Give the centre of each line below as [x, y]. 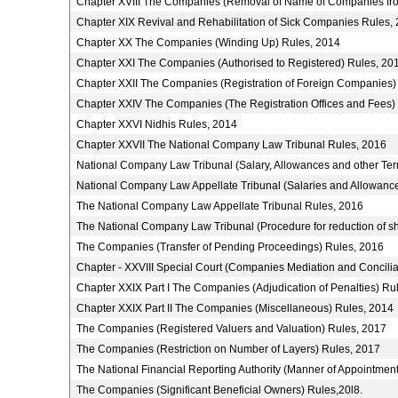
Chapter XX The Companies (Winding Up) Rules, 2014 [208, 43]
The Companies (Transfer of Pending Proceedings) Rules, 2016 [230, 247]
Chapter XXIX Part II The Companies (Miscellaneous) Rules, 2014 [235, 308]
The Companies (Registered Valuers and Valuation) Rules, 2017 [231, 329]
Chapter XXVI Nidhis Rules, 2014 [156, 124]
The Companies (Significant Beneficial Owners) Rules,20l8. [219, 390]
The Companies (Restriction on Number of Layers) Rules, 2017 [228, 349]
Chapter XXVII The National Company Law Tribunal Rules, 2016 [231, 145]
